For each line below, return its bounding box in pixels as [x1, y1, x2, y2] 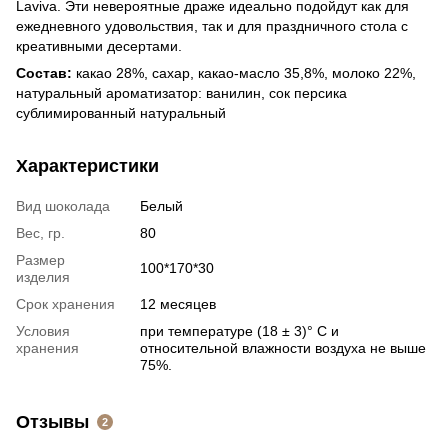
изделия [16, 268, 70, 285]
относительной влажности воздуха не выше [140, 339, 426, 356]
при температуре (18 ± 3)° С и [140, 322, 339, 339]
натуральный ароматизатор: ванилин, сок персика [16, 84, 347, 101]
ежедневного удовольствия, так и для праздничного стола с [16, 17, 408, 34]
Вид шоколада [16, 197, 110, 214]
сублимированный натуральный [16, 104, 226, 121]
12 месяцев [140, 295, 216, 312]
